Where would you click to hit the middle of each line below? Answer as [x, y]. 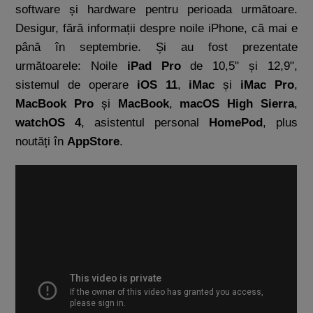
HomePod [235, 123]
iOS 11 [157, 85]
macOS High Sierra [237, 104]
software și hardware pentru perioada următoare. [156, 9]
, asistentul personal [145, 123]
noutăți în [42, 141]
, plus [280, 123]
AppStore [94, 141]
